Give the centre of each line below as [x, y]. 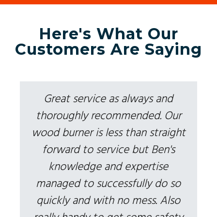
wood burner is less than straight [108, 133]
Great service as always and [108, 99]
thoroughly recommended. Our [108, 116]
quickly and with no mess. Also [108, 201]
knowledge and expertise [108, 167]
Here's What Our [108, 33]
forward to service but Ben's [108, 150]
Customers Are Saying [108, 49]
